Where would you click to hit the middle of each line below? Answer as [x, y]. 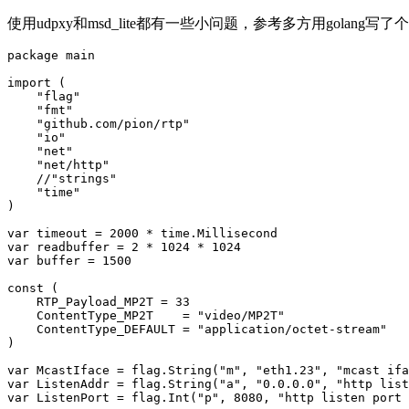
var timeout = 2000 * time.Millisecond [142, 233]
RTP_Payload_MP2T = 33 [99, 301]
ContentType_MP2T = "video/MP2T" [146, 315]
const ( [33, 288]
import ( [37, 82]
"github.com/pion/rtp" [99, 123]
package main [51, 55]
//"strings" [62, 178]
